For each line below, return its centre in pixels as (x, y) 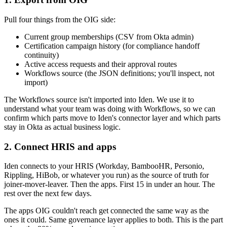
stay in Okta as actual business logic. (62, 127)
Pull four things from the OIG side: (60, 20)
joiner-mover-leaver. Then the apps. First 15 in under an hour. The (109, 184)
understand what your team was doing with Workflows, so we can (110, 109)
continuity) (42, 55)
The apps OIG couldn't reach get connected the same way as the (106, 211)
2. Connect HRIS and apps (60, 146)
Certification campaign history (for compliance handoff (112, 46)
